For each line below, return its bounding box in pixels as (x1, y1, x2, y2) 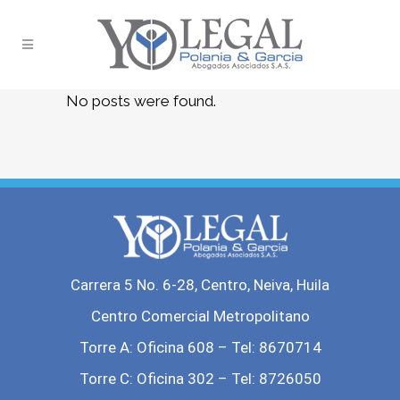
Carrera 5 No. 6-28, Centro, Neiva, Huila (71, 276, 329, 295)
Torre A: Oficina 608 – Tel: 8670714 (79, 338, 321, 357)
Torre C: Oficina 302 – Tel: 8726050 (79, 370, 321, 388)
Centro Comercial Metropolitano (90, 307, 310, 326)
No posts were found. (66, 92, 216, 110)
